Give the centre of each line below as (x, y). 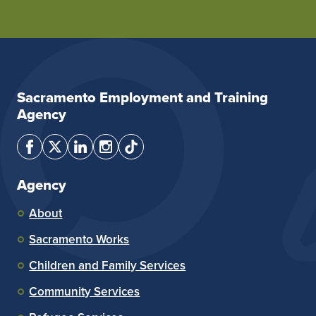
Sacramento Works (79, 239)
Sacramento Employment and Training (142, 97)
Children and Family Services (108, 265)
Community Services (85, 291)
